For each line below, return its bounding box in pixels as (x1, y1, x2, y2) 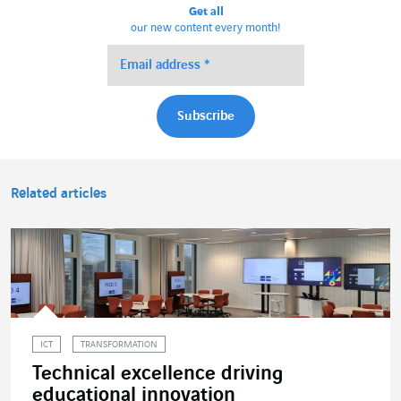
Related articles (11, 186, 107, 202)
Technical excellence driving (32, 363, 284, 386)
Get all (188, 5, 224, 19)
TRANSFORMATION (81, 340, 158, 351)
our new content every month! (131, 21, 282, 35)
